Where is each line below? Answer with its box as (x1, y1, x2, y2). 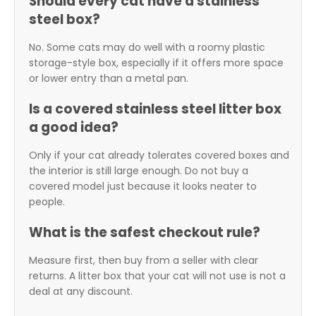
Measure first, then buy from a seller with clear (29, 253, 258, 268)
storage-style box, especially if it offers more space (29, 56, 284, 71)
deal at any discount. (29, 284, 133, 299)
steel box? (29, 10, 100, 30)
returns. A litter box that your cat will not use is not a (29, 269, 286, 284)
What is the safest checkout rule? (29, 223, 260, 243)
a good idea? (29, 118, 119, 138)
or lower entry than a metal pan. (29, 71, 188, 86)
